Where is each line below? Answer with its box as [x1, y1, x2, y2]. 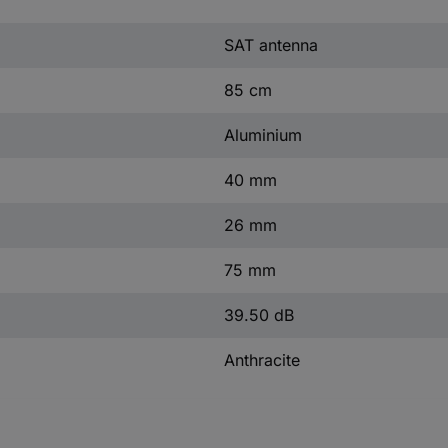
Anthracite [223, 349, 300, 370]
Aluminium [223, 124, 302, 145]
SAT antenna [223, 34, 318, 55]
